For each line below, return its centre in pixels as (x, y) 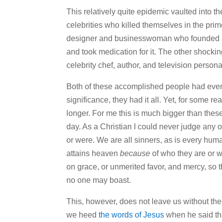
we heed (83, 215)
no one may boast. (99, 180)
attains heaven (93, 154)
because (135, 154)
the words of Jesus (132, 215)
